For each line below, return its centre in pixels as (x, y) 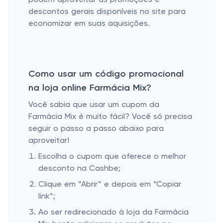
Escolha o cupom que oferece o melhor (112, 157)
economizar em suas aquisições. (89, 24)
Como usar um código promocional (106, 74)
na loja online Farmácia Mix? (90, 88)
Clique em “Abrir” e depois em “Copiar (110, 185)
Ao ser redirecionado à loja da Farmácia (113, 213)
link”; (47, 197)
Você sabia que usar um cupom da (94, 105)
